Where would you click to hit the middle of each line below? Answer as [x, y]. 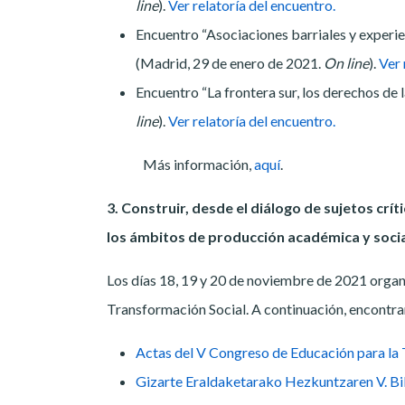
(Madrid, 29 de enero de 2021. [230, 63]
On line [346, 63]
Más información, [198, 165]
